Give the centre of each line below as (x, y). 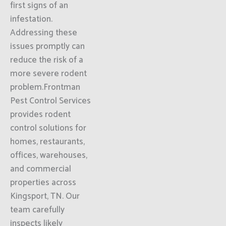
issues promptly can (47, 46)
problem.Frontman (45, 87)
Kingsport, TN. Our (45, 196)
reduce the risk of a (47, 60)
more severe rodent (48, 74)
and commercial (41, 169)
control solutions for (48, 128)
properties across (43, 183)
